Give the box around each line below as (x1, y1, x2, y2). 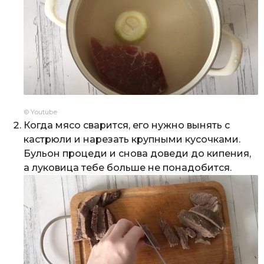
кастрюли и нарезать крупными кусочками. (24, 133, 240, 145)
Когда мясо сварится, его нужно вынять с (24, 119, 230, 131)
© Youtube (24, 107, 57, 116)
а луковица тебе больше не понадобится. (24, 161, 232, 173)
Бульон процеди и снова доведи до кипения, (24, 147, 251, 159)
